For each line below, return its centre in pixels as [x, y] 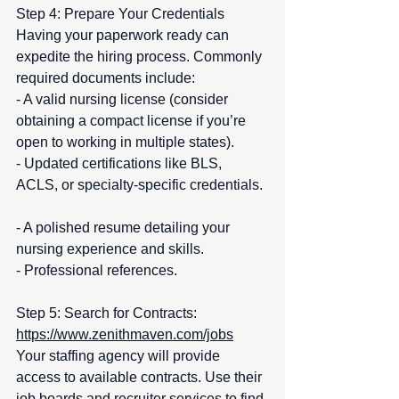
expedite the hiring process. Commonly [141, 57]
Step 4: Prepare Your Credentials [124, 14]
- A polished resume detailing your [125, 228]
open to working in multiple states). [129, 142]
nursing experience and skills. [114, 249]
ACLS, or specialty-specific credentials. [141, 185]
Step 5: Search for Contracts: [112, 313]
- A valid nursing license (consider [124, 100]
